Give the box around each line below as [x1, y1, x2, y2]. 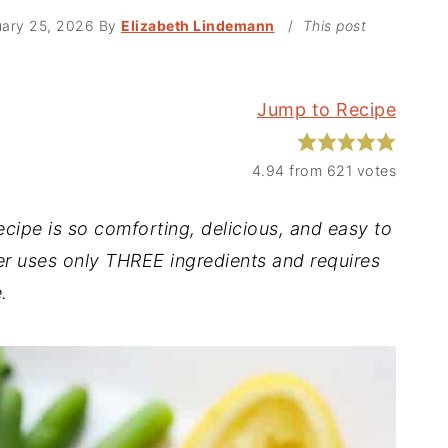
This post [302, 17, 366, 35]
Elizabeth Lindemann [121, 17, 275, 35]
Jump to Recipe [257, 99, 396, 121]
